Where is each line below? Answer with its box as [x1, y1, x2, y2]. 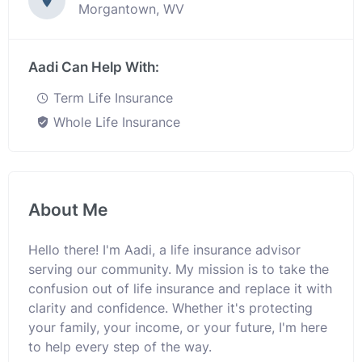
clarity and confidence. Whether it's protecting [28, 300, 313, 316]
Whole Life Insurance [49, 114, 180, 130]
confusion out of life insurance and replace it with [28, 280, 332, 297]
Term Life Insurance [49, 90, 173, 106]
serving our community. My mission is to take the [28, 261, 329, 277]
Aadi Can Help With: [28, 59, 159, 75]
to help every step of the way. [28, 339, 212, 355]
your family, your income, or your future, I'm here [28, 319, 327, 335]
